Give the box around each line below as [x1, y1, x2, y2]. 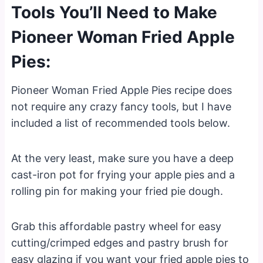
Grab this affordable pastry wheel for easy [11, 220, 222, 232]
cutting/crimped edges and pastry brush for [11, 236, 229, 249]
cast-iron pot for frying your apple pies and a [11, 168, 235, 181]
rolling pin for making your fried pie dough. [11, 184, 224, 197]
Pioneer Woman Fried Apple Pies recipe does [11, 83, 232, 96]
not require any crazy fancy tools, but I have [11, 100, 232, 113]
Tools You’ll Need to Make [11, 2, 218, 22]
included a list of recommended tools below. [11, 116, 231, 129]
